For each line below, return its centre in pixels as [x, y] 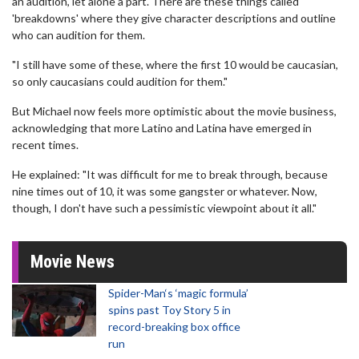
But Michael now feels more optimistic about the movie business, [174, 111]
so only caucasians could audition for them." [120, 81]
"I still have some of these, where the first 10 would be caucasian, [175, 65]
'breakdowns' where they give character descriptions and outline [174, 18]
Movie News [73, 262]
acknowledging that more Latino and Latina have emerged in [162, 128]
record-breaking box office [174, 327]
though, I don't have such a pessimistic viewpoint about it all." [164, 208]
